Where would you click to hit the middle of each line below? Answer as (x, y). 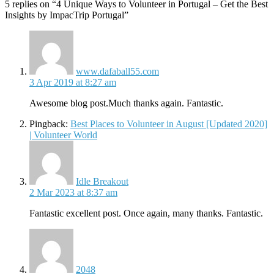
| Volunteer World (63, 135)
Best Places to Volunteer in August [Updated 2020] (169, 124)
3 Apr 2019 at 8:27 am (73, 83)
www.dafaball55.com (117, 72)
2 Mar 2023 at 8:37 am (73, 193)
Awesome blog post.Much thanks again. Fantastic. (126, 103)
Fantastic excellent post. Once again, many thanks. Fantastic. (146, 213)
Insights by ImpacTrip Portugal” (67, 15)
